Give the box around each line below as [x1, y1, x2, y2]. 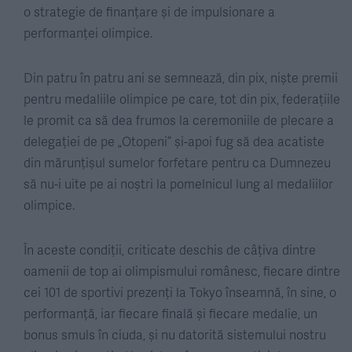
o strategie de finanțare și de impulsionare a [24, 2, 275, 20]
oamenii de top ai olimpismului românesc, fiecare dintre [24, 262, 340, 280]
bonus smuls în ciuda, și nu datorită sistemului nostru [24, 325, 326, 343]
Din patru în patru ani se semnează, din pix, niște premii [24, 68, 338, 86]
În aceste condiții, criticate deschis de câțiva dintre [24, 240, 316, 258]
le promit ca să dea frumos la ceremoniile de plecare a [24, 111, 334, 129]
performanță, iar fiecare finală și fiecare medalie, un [24, 304, 317, 322]
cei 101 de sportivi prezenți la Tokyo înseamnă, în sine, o [24, 283, 336, 301]
